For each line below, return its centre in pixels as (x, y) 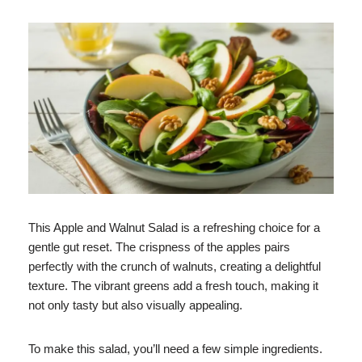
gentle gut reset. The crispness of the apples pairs (159, 246)
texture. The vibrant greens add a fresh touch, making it (173, 285)
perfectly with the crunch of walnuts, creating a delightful (175, 266)
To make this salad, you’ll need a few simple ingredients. (175, 348)
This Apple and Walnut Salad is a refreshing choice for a (174, 227)
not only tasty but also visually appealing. (135, 305)
